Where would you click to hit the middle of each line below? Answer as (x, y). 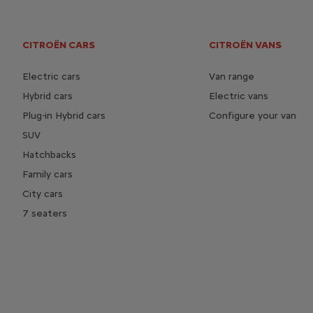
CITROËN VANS (245, 45)
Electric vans (238, 96)
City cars (43, 194)
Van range (231, 76)
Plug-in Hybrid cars (64, 115)
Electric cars (51, 76)
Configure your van (252, 115)
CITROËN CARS (59, 45)
